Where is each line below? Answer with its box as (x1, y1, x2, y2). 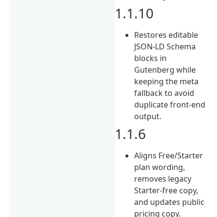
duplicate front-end (134, 99, 206, 110)
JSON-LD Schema (134, 41, 196, 52)
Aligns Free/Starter (134, 150, 203, 161)
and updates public (134, 196, 205, 207)
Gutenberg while (134, 64, 196, 75)
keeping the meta (134, 76, 199, 87)
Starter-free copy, (134, 185, 199, 196)
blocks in (134, 52, 167, 63)
